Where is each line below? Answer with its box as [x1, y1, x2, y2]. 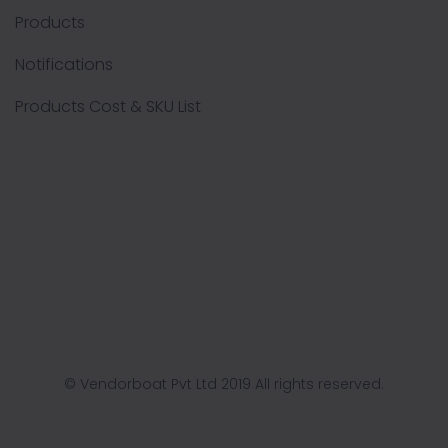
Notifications [15, 53, 113, 76]
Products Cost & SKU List [15, 95, 201, 118]
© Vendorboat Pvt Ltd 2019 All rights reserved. [64, 374, 384, 394]
